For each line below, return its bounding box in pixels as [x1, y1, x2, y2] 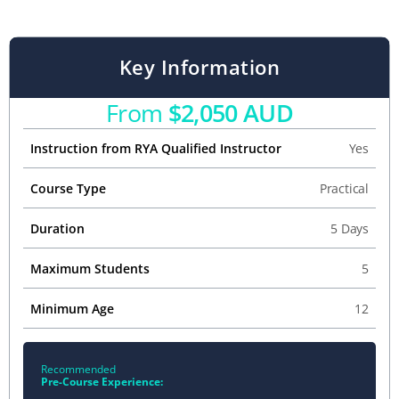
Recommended [41, 361, 116, 377]
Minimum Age [30, 299, 114, 317]
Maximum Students [30, 259, 150, 277]
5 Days [330, 219, 369, 237]
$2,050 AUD [167, 95, 293, 129]
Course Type [30, 179, 106, 197]
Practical [319, 179, 369, 197]
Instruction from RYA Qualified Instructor [30, 139, 281, 157]
